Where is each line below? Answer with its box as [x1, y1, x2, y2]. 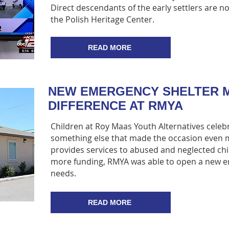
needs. [51, 168, 76, 179]
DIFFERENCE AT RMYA [48, 99, 183, 112]
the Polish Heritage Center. [51, 14, 156, 25]
